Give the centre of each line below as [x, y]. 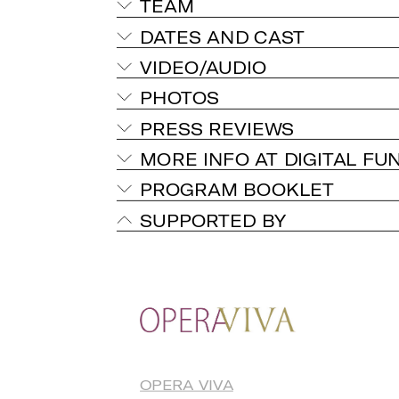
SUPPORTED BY [213, 220]
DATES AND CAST [223, 36]
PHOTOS [180, 97]
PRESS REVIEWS [217, 128]
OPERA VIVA [187, 384]
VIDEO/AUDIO [204, 67]
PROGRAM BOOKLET [237, 189]
